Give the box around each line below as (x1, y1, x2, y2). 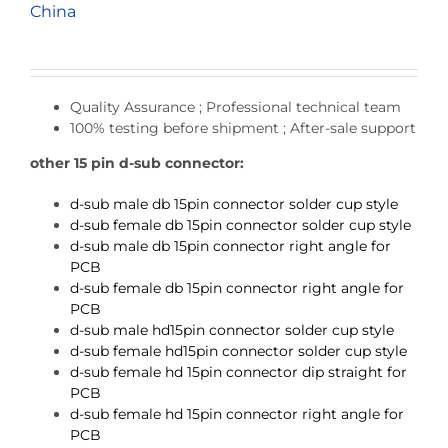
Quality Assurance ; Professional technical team (70, 97, 401, 116)
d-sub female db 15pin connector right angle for (70, 278, 404, 297)
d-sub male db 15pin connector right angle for (70, 236, 391, 255)
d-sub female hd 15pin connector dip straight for (70, 362, 407, 381)
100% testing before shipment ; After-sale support (70, 118, 416, 137)
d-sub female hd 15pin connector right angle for (70, 404, 404, 423)
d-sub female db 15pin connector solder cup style (70, 215, 411, 234)
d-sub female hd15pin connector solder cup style (70, 341, 407, 360)
